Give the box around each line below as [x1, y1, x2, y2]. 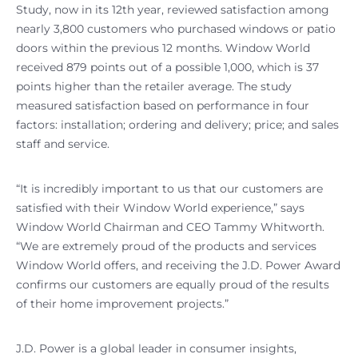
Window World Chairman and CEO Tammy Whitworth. [16, 219, 324, 234]
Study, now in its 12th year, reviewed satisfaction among [16, 2, 329, 17]
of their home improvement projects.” [16, 296, 229, 311]
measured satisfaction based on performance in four [16, 97, 309, 113]
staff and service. [16, 136, 109, 151]
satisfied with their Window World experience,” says [16, 200, 304, 215]
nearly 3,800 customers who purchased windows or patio [16, 21, 336, 36]
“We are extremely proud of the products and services [16, 238, 316, 253]
